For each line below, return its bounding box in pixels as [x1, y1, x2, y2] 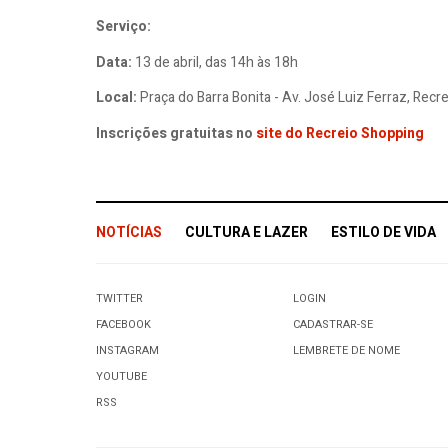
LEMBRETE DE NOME [293, 342, 401, 360]
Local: [96, 87, 137, 109]
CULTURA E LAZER [185, 222, 308, 244]
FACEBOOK [96, 316, 151, 334]
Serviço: [96, 16, 154, 38]
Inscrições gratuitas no [96, 122, 256, 144]
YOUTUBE [96, 368, 147, 386]
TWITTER [96, 290, 143, 308]
